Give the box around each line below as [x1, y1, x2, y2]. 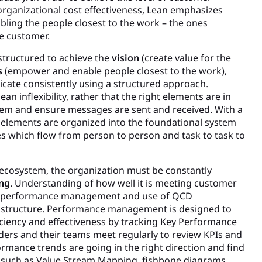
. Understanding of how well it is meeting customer [10, 176, 237, 189]
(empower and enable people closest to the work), [2, 64, 227, 77]
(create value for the [139, 51, 232, 64]
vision [112, 51, 140, 64]
